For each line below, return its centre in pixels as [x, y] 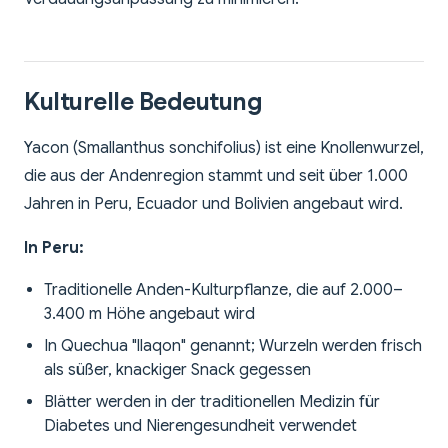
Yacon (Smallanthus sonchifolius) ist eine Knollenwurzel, [224, 148]
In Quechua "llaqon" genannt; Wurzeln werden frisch [233, 346]
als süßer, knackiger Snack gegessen [177, 370]
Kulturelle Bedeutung [143, 102]
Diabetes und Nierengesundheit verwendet [200, 426]
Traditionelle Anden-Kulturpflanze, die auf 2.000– [223, 290]
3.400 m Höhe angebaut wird [149, 314]
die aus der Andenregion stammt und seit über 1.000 [216, 176]
